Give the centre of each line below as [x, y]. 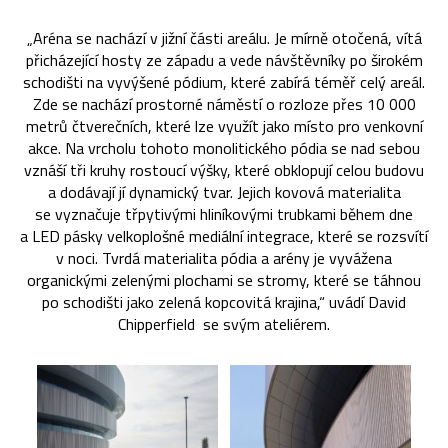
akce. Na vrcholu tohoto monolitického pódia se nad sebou [224, 147]
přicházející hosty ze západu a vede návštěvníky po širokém [224, 59]
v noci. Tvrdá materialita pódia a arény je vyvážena [224, 257]
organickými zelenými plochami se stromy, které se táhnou [224, 279]
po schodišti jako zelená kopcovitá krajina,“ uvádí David [224, 301]
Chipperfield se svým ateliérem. [224, 323]
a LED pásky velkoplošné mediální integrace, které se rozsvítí [224, 235]
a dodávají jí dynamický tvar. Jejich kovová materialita [224, 191]
